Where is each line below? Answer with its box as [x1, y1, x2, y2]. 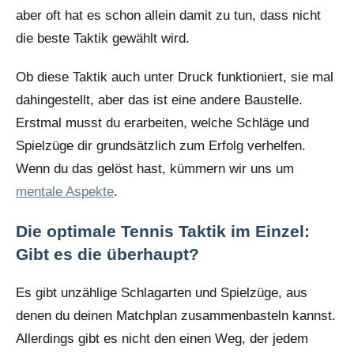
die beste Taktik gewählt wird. [16, 30, 190, 46]
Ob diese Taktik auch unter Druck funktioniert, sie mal [16, 69, 333, 85]
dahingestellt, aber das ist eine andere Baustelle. [16, 92, 303, 107]
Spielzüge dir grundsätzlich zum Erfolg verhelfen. [16, 137, 306, 153]
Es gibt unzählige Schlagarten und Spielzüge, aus [16, 284, 307, 300]
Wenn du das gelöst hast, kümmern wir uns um [16, 160, 294, 176]
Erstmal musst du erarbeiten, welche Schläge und [16, 115, 309, 130]
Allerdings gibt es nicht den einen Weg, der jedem [16, 330, 308, 346]
